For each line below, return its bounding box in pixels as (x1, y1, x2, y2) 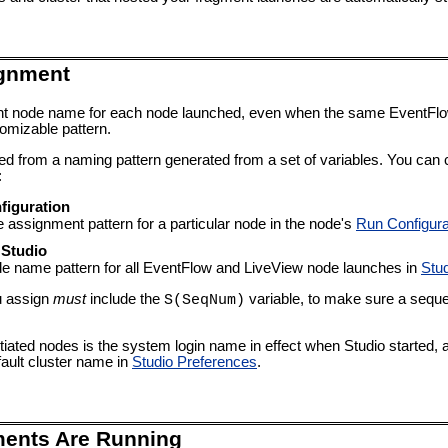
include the (86, 290, 164, 307)
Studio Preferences (132, 354, 257, 371)
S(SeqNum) (164, 291, 245, 308)
